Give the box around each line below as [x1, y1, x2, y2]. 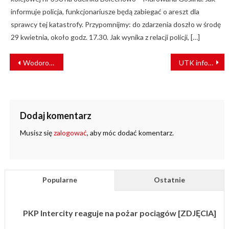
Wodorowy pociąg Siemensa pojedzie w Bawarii [22, 58, 49, 67]
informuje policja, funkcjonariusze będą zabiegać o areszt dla [10, 7, 199, 16]
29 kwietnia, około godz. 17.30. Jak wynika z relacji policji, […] [10, 33, 200, 42]
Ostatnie [154, 175, 186, 185]
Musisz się [19, 128, 54, 138]
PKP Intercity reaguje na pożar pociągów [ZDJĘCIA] [22, 208, 216, 218]
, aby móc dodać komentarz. [86, 128, 174, 138]
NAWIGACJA [9, 52, 78, 64]
